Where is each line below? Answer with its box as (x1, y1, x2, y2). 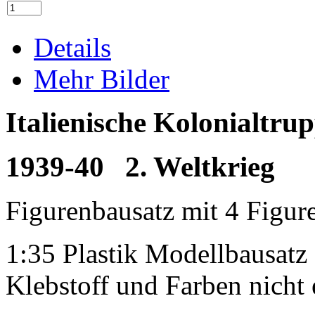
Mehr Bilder (34, 63, 169, 94)
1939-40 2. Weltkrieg (6, 150, 275, 183)
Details (34, 32, 111, 63)
